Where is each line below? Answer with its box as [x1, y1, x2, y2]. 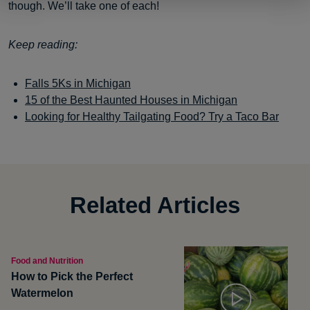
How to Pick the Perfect [11, 271, 133, 283]
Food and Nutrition [11, 256, 83, 266]
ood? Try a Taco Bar [181, 111, 279, 123]
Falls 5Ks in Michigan [25, 77, 131, 90]
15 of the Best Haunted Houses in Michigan [25, 94, 237, 107]
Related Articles [70, 192, 240, 219]
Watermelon [11, 287, 73, 300]
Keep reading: [8, 39, 77, 51]
